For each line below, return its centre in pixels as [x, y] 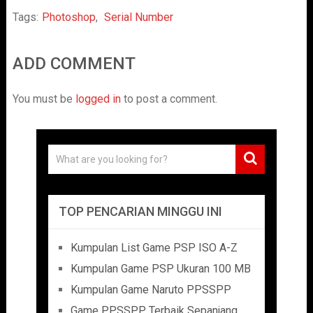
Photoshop [68, 17]
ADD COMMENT [74, 64]
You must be [44, 99]
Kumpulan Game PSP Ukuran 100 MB [160, 269]
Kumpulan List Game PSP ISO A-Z [154, 248]
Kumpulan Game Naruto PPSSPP [151, 290]
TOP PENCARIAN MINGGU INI [140, 211]
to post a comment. [169, 99]
